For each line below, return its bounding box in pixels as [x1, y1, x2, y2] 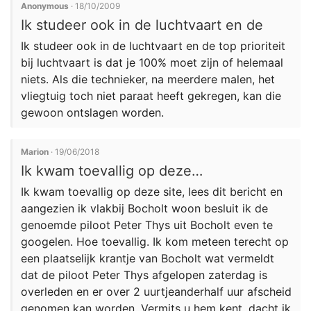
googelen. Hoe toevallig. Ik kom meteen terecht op [21, 235, 289, 249]
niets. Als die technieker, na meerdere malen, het [21, 72, 275, 86]
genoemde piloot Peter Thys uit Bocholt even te [21, 218, 273, 232]
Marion [21, 146, 49, 157]
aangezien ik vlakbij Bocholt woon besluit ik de [21, 201, 268, 215]
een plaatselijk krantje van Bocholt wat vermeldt [21, 251, 274, 265]
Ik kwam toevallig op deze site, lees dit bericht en [21, 185, 283, 199]
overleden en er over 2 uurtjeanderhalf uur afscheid [21, 285, 292, 299]
